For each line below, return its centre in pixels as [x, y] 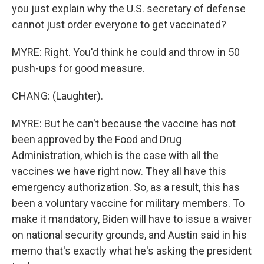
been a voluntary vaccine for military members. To [128, 203]
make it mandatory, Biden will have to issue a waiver [132, 219]
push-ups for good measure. [78, 68]
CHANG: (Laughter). [57, 96]
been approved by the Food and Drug [97, 139]
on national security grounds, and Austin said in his [129, 235]
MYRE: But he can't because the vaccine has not [124, 123]
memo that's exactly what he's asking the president [132, 251]
